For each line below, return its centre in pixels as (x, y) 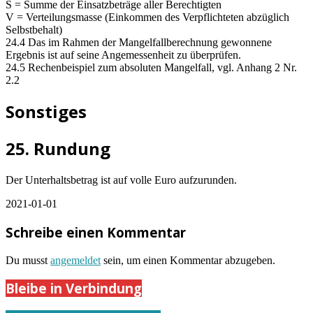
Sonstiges (46, 112)
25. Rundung (58, 149)
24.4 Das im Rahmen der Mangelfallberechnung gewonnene (139, 42)
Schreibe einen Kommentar (96, 232)
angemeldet (75, 260)
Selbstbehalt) (34, 29)
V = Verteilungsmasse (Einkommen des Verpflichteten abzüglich (147, 17)
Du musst (28, 260)
